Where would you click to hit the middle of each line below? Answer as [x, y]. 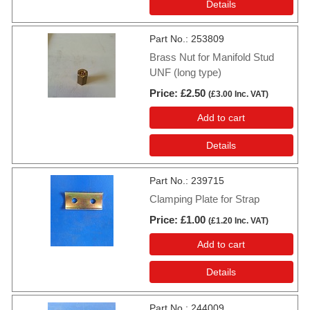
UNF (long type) [185, 73]
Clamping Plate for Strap [204, 199]
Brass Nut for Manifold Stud [212, 57]
